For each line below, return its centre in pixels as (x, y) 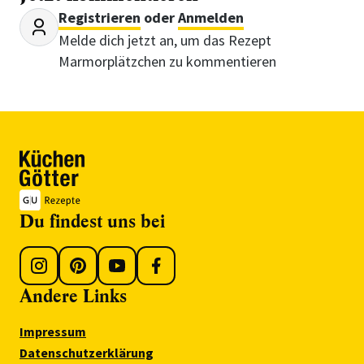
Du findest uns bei (92, 221)
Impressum (53, 331)
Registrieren (100, 17)
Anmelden (211, 17)
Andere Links (73, 296)
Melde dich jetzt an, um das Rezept (165, 40)
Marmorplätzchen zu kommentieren (167, 61)
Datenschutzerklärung (87, 352)
